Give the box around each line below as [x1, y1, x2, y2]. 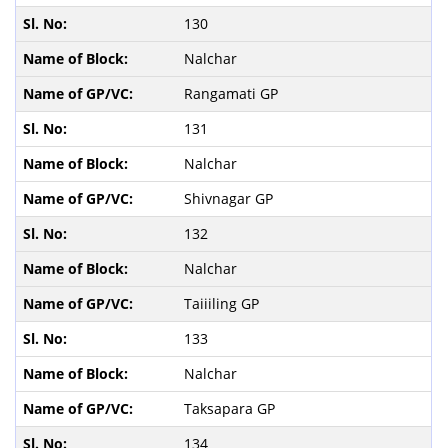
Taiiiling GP [183, 293, 263, 313]
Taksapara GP [183, 398, 279, 418]
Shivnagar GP [183, 188, 277, 208]
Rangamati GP [183, 83, 282, 103]
